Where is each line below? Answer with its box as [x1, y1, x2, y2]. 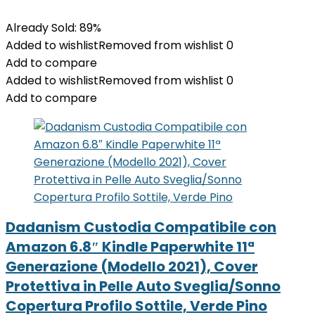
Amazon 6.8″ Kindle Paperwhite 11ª [6, 237, 255, 257]
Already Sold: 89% [6, 20, 101, 36]
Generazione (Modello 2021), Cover [6, 257, 258, 276]
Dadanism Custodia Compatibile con [6, 217, 276, 237]
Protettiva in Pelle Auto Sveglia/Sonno [6, 276, 281, 296]
